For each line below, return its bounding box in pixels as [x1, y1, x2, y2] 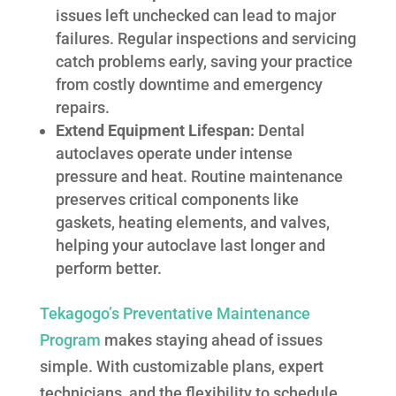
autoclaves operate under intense [55, 144, 293, 164]
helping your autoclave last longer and [55, 236, 325, 255]
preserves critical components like [55, 190, 299, 209]
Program [39, 331, 104, 350]
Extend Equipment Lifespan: [55, 121, 258, 141]
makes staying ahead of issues [103, 331, 323, 350]
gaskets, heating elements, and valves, [55, 213, 330, 232]
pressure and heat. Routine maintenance [55, 167, 343, 187]
